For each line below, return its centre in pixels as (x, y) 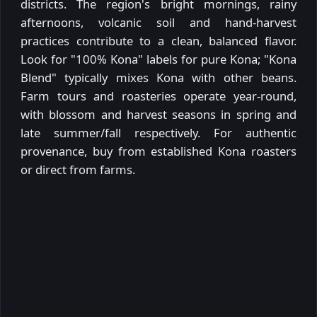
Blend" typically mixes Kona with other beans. (158, 77)
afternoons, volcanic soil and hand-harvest (158, 22)
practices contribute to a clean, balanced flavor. (158, 40)
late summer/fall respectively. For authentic (158, 132)
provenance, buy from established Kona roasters (158, 151)
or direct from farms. (78, 169)
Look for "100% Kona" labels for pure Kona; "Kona (158, 59)
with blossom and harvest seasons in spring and (158, 114)
